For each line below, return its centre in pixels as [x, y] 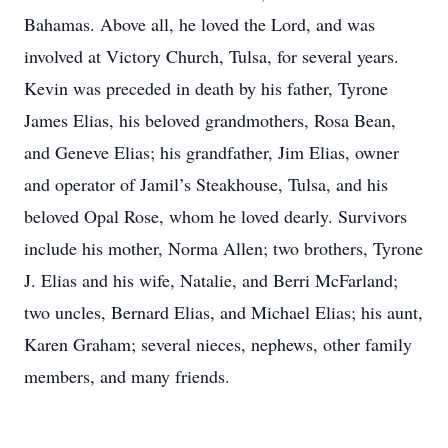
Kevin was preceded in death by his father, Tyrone [206, 88]
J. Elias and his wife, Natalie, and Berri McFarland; [211, 280]
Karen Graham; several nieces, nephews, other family [218, 344]
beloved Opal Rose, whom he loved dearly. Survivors [215, 216]
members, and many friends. [127, 376]
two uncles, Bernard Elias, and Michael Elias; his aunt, [223, 312]
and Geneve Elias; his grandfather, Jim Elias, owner [211, 152]
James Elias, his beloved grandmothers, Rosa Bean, [210, 120]
